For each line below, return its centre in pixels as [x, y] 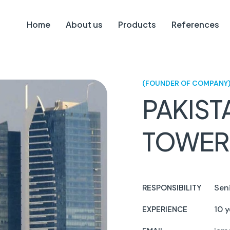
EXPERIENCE [165, 209]
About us [84, 24]
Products [137, 24]
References [196, 24]
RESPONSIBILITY [172, 187]
